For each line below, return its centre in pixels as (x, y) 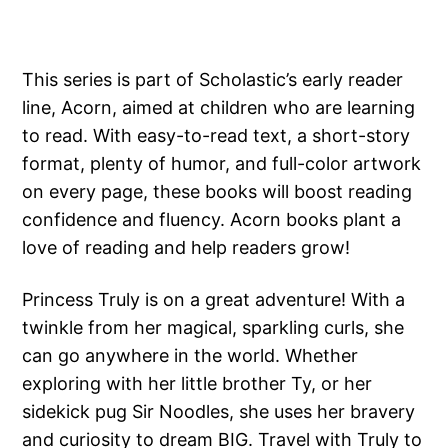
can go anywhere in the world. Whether (190, 356)
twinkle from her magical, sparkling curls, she (213, 328)
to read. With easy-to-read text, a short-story (216, 136)
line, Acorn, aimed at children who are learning (219, 108)
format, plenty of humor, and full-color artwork (222, 164)
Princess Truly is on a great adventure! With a (214, 300)
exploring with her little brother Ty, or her (197, 384)
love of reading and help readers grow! (186, 248)
